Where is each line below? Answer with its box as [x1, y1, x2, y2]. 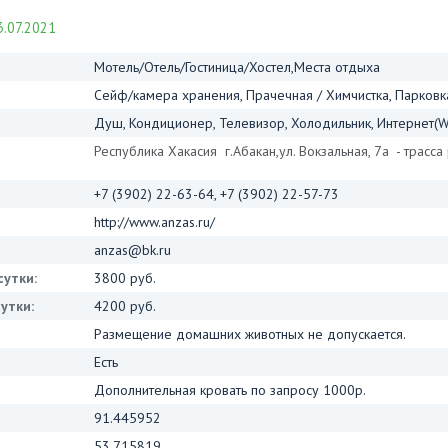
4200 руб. [94, 297, 156, 316]
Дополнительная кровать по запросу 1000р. [94, 381, 366, 400]
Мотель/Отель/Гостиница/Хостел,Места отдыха [94, 58, 380, 77]
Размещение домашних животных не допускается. [94, 325, 406, 344]
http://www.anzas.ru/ [94, 213, 215, 232]
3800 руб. [94, 269, 156, 288]
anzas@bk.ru [94, 241, 171, 260]
